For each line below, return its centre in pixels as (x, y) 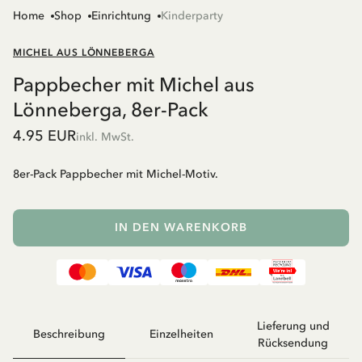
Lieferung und (293, 326)
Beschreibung (69, 335)
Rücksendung (293, 343)
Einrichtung (121, 15)
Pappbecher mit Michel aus (134, 84)
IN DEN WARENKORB (181, 227)
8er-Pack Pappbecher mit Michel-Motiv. (116, 174)
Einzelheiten (181, 335)
